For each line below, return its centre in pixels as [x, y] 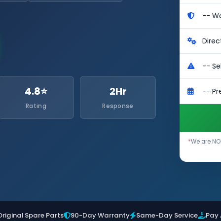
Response [118, 106]
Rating [36, 106]
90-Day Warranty [100, 215]
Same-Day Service [167, 215]
